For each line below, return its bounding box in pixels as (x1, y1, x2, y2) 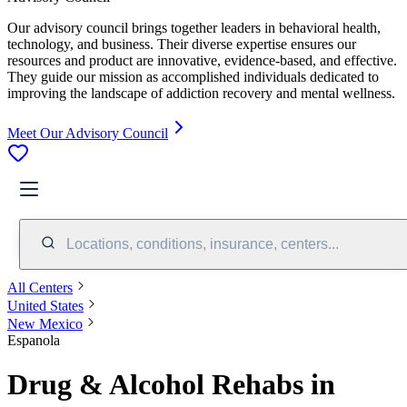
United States (7, 297, 84, 313)
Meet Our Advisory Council (7, 124, 168, 141)
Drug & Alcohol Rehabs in (7, 368, 335, 402)
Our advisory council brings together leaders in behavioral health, (7, 19, 381, 35)
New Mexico (7, 315, 83, 332)
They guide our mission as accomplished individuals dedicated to (7, 68, 379, 84)
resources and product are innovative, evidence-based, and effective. (7, 52, 397, 68)
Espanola (7, 332, 60, 348)
